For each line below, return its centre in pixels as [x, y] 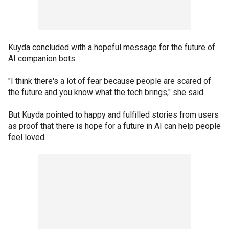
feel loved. [28, 137]
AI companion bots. [42, 58]
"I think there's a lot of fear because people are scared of [110, 81]
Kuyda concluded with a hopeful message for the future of [112, 47]
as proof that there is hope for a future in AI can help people [114, 126]
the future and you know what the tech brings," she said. [108, 92]
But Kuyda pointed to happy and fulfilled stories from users [113, 114]
